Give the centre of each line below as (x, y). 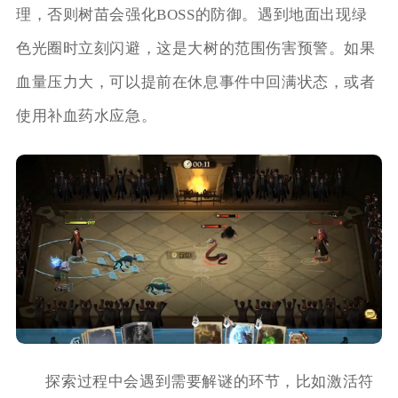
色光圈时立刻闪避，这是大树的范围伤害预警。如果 (195, 49)
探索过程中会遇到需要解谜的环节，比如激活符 (210, 382)
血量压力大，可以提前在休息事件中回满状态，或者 (195, 83)
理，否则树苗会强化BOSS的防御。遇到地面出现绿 (191, 15)
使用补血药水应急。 (86, 116)
